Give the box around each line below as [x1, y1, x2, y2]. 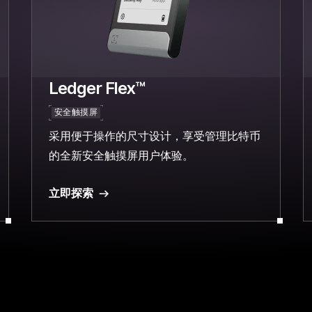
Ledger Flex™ [49, 78, 146, 99]
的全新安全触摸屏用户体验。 [49, 148, 194, 163]
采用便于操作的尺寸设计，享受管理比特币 [49, 129, 261, 143]
